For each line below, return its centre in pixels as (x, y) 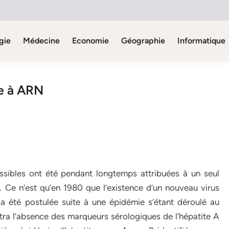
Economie (90, 41)
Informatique (201, 41)
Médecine (41, 41)
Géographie (143, 41)
